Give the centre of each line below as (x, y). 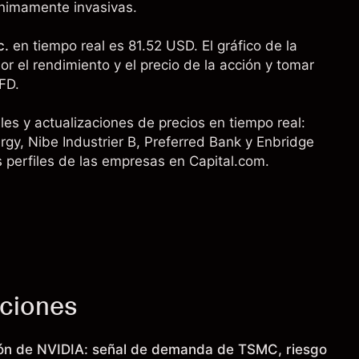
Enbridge (285, 142)
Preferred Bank (193, 142)
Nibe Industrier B (82, 142)
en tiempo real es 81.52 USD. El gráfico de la (155, 46)
